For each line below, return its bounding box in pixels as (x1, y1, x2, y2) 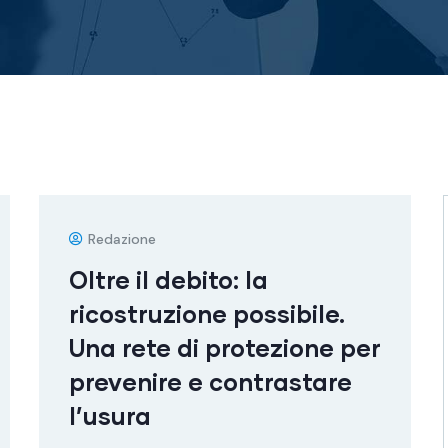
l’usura (69, 401, 151, 430)
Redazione (88, 230, 156, 248)
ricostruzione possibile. (69, 299, 345, 328)
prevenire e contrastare (69, 367, 352, 396)
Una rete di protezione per (69, 333, 381, 362)
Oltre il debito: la (69, 265, 268, 294)
